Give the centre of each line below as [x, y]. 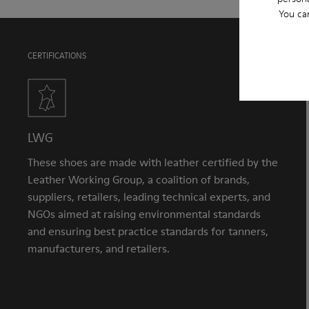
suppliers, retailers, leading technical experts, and [149, 197]
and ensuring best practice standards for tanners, [148, 231]
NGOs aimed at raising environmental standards [144, 214]
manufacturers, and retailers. [99, 248]
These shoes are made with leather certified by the [153, 162]
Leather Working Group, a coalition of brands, [139, 179]
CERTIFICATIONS [57, 56]
